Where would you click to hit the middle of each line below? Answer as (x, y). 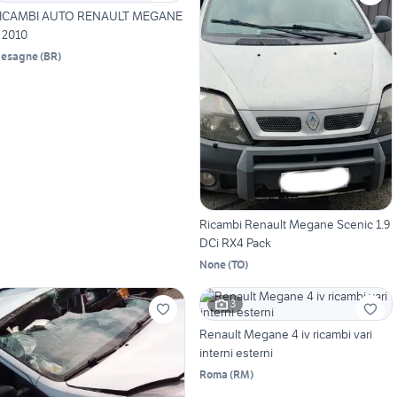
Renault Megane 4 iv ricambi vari (285, 334)
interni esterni (236, 352)
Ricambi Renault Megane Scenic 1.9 (294, 224)
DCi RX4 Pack (235, 242)
